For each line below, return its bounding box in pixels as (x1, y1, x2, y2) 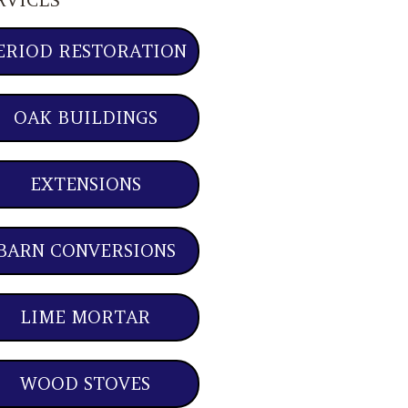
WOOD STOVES (20, 372, 151, 395)
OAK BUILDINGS (13, 107, 158, 129)
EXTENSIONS (29, 173, 141, 196)
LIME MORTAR (20, 306, 151, 329)
